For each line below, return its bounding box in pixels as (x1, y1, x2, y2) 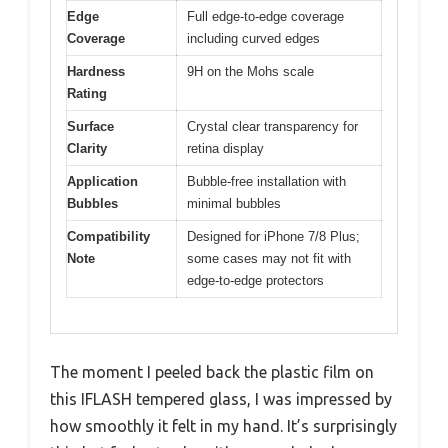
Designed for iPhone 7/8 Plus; (187, 229, 360, 245)
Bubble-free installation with (187, 174, 346, 190)
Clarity (67, 141, 107, 157)
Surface (67, 119, 114, 135)
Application (67, 174, 138, 190)
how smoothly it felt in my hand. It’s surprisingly (50, 416, 397, 435)
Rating (67, 86, 107, 102)
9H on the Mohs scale (187, 64, 314, 80)
